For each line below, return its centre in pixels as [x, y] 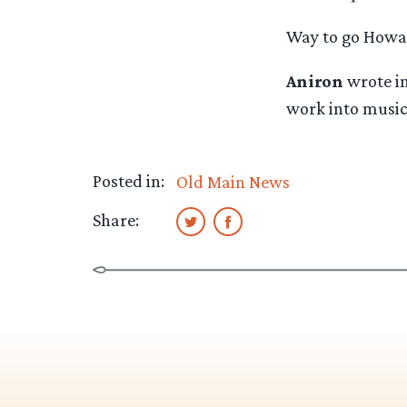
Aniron [314, 80]
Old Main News [233, 182]
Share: [116, 219]
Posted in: [129, 181]
